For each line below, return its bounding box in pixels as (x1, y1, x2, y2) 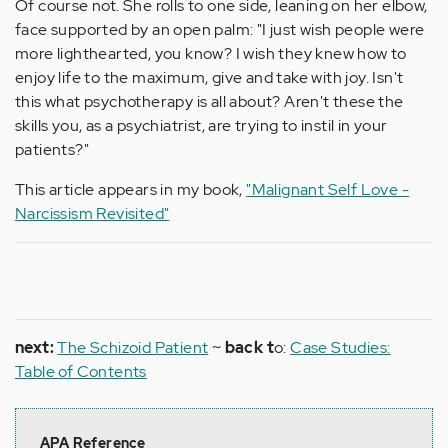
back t (224, 337, 275, 358)
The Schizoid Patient (57, 337, 209, 358)
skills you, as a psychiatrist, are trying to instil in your (15, 115, 388, 136)
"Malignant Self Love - (246, 179, 410, 200)
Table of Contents (15, 361, 147, 382)
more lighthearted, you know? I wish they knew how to (15, 43, 407, 64)
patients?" (15, 139, 90, 160)
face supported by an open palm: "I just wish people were (15, 19, 425, 40)
